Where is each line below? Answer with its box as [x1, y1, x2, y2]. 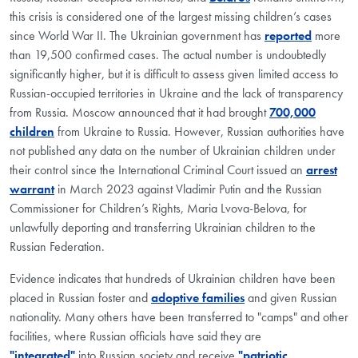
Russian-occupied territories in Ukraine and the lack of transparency [10, 85, 343, 102]
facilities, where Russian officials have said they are [10, 328, 261, 345]
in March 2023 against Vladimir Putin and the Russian [54, 181, 322, 198]
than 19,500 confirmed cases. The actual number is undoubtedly [10, 46, 326, 64]
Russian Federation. [10, 238, 105, 256]
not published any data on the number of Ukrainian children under [10, 142, 336, 160]
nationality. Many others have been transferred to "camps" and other [10, 308, 348, 326]
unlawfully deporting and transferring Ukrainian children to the [10, 219, 316, 237]
